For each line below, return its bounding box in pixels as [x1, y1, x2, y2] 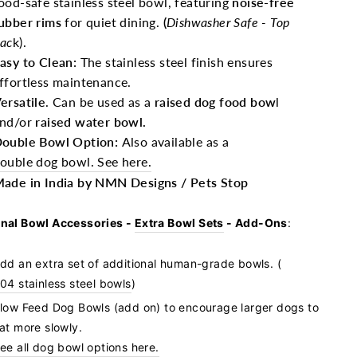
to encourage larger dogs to [160, 300, 319, 314]
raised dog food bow [154, 94, 277, 109]
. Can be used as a [45, 94, 151, 109]
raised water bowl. [35, 114, 147, 129]
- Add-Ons [223, 216, 288, 229]
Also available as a [121, 134, 229, 149]
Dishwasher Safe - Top [167, 14, 290, 29]
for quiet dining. [65, 14, 160, 29]
